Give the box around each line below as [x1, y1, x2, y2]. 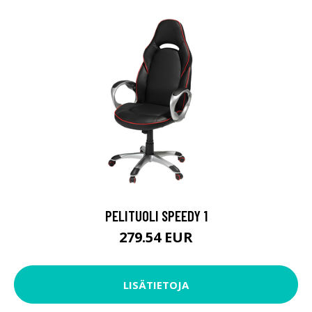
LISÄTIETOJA [123, 277, 189, 292]
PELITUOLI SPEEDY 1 [104, 207, 208, 225]
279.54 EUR [119, 228, 193, 247]
